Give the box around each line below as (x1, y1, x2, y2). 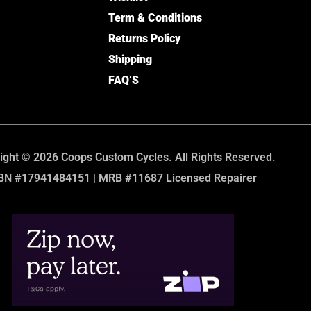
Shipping (108, 53, 152, 67)
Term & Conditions (108, 11, 202, 25)
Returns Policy (108, 32, 180, 46)
